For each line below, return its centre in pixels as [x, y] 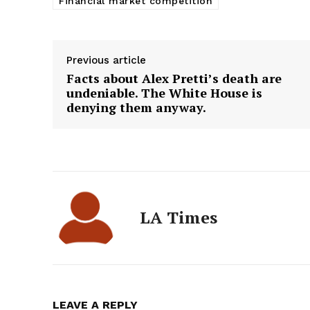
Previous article [106, 61]
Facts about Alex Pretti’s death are [174, 79]
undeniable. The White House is [164, 93]
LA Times [179, 218]
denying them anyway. [136, 108]
